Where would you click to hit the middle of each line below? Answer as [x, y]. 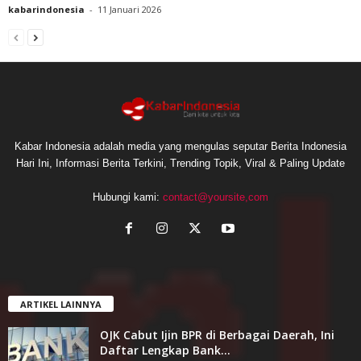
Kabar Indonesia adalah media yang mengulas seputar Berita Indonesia [180, 146]
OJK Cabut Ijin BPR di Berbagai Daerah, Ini [217, 334]
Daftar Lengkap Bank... [165, 350]
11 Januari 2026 [129, 9]
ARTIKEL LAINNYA [61, 304]
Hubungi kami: [128, 197]
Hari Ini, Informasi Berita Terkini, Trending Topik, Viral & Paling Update [180, 163]
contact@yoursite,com [216, 197]
